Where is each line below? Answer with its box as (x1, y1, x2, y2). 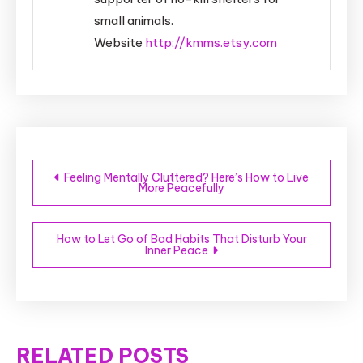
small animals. (94, 13, 174, 29)
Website (94, 35, 143, 51)
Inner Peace (145, 243, 208, 258)
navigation (32, 181, 164, 213)
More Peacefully (139, 181, 224, 196)
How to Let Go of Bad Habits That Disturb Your (56, 232, 307, 247)
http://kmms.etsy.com (145, 35, 278, 51)
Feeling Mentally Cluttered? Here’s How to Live (64, 170, 309, 186)
